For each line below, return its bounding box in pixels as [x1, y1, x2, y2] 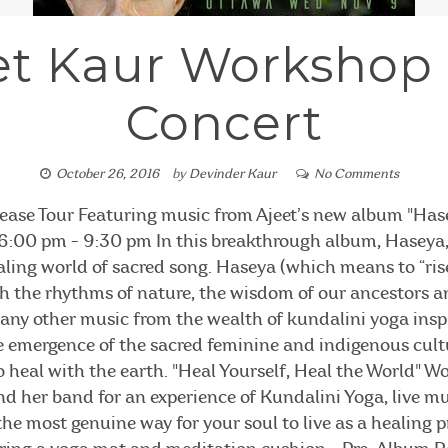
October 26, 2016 [55, 167, 159, 181]
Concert [125, 93, 323, 152]
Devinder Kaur [188, 167, 276, 181]
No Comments [313, 167, 399, 181]
